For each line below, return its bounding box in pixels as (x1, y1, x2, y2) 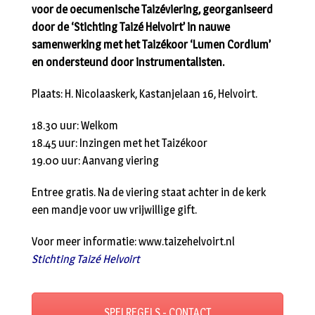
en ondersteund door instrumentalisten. (32, 56, 224, 70)
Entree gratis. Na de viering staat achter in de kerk (32, 186, 266, 200)
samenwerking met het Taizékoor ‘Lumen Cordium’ (32, 38, 271, 52)
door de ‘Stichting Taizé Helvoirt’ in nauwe (32, 20, 230, 34)
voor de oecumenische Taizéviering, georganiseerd (32, 3, 273, 17)
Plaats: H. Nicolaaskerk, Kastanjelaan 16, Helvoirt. (32, 87, 257, 101)
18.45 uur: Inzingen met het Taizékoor (32, 136, 207, 150)
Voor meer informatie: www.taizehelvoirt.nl (32, 235, 235, 249)
